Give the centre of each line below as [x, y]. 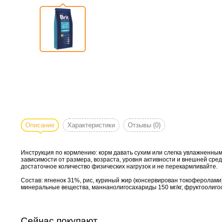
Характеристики [91, 125]
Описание [40, 125]
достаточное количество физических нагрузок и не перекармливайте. [119, 166]
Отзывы [140, 125]
